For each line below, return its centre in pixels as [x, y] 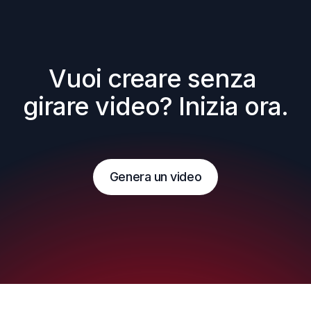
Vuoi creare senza [152, 78]
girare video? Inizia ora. [155, 106]
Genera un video [155, 177]
